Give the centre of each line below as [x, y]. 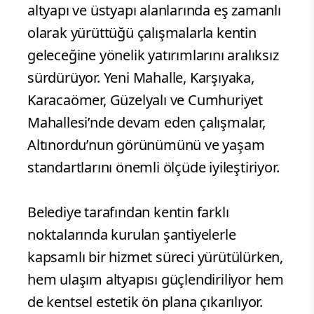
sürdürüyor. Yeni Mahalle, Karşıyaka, [141, 77]
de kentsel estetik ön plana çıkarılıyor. [145, 301]
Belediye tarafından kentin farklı [128, 212]
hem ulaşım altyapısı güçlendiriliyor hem [156, 279]
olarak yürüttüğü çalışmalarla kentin [142, 32]
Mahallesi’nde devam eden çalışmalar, [146, 122]
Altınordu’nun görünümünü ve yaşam [146, 144]
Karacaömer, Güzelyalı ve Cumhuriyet [145, 100]
